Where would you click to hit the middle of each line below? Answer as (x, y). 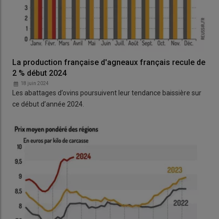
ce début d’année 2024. (48, 104)
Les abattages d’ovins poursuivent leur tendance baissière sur (107, 93)
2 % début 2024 (39, 73)
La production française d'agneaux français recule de (109, 62)
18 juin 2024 (35, 83)
